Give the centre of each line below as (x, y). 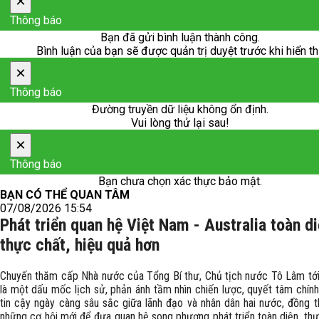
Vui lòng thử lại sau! (180, 123)
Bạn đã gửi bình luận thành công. (180, 37)
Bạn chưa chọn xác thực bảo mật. (180, 181)
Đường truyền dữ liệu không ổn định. (180, 109)
